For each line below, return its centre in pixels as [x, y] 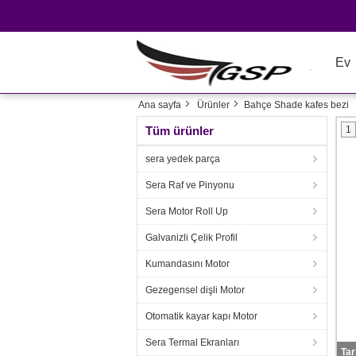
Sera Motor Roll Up [187, 211]
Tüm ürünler [180, 131]
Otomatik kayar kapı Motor [201, 316]
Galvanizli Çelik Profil [192, 238]
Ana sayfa [160, 105]
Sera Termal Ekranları [192, 342]
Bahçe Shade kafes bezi [296, 105]
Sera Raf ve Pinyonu [190, 185]
